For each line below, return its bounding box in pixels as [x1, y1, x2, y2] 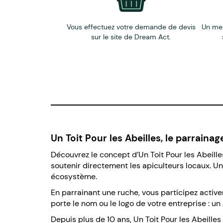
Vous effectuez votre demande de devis [66, 22, 196, 32]
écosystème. [51, 171, 97, 182]
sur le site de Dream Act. [91, 32, 171, 42]
